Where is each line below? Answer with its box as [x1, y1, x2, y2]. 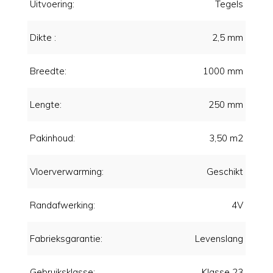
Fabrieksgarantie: [30, 233, 102, 244]
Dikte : [30, 32, 56, 43]
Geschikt [207, 166, 243, 177]
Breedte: [30, 65, 66, 77]
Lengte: [30, 99, 62, 110]
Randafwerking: [30, 199, 95, 211]
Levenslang [195, 233, 243, 244]
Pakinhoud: [30, 132, 75, 144]
